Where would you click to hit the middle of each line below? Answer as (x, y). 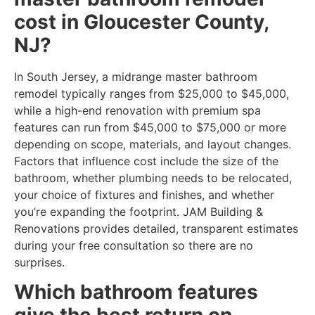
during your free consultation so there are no (134, 246)
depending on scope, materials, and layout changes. (153, 144)
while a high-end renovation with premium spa (137, 111)
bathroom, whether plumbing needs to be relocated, (153, 178)
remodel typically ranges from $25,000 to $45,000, (152, 94)
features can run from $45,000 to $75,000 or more (150, 128)
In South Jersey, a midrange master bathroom (136, 77)
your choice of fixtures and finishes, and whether (144, 195)
